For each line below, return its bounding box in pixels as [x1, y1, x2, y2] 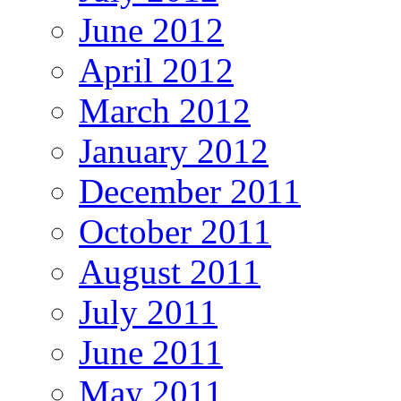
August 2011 [79, 252, 260, 291]
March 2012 [79, 90, 251, 130]
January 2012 [79, 131, 269, 170]
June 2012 [79, 10, 224, 49]
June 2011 [79, 332, 223, 371]
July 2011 [79, 292, 218, 331]
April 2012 [79, 50, 234, 90]
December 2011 [79, 171, 301, 210]
